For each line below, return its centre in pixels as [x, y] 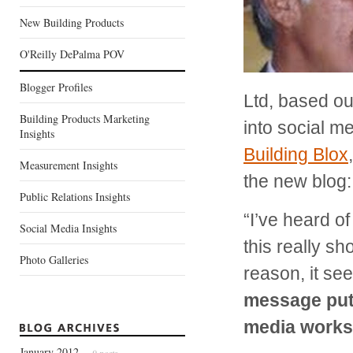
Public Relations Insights [75, 197]
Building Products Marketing [85, 119]
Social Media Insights [68, 228]
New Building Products [72, 22]
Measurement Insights [69, 165]
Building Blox [296, 154]
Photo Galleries [54, 260]
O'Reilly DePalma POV [72, 54]
